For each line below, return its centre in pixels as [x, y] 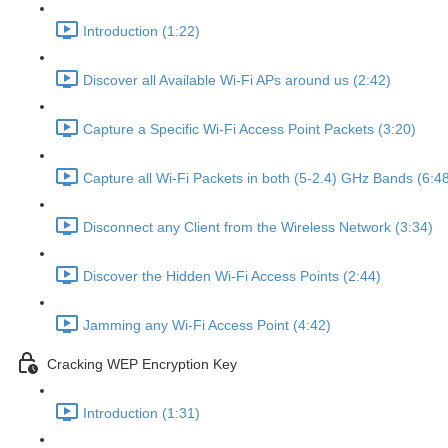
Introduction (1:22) [141, 31]
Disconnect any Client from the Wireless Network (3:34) [258, 227]
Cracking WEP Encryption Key [142, 364]
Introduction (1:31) [141, 413]
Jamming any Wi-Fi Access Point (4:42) [207, 325]
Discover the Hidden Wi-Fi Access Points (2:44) [232, 276]
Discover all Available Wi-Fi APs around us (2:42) [237, 80]
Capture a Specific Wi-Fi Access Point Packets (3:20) [249, 129]
